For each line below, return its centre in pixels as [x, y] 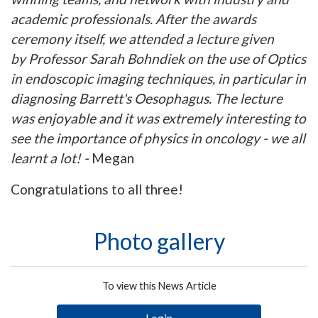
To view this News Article [159, 286]
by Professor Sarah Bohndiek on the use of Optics [158, 59]
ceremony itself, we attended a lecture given [142, 39]
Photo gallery [159, 241]
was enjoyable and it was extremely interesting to [158, 119]
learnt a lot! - [51, 158]
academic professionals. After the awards [133, 19]
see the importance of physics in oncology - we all [158, 138]
